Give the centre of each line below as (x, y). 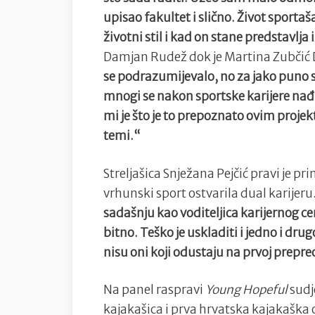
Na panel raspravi (153, 290)
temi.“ (122, 136)
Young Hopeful (245, 290)
